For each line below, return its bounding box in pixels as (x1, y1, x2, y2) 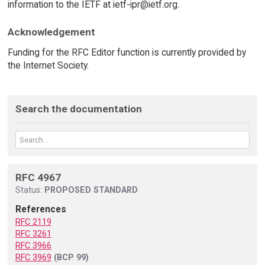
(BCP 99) (53, 253, 89, 263)
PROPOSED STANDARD (44, 185, 138, 195)
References (15, 203, 66, 215)
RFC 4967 (15, 171, 61, 183)
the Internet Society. (7, 60, 89, 72)
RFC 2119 (15, 217, 51, 227)
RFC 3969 (15, 253, 51, 263)
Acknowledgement (7, 26, 95, 38)
